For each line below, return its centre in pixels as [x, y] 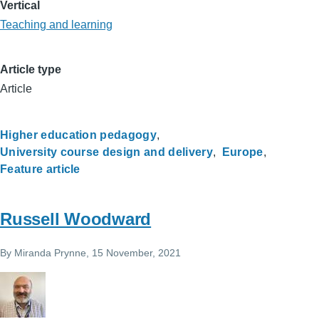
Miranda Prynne [50, 252]
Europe [242, 152]
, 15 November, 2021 [134, 252]
